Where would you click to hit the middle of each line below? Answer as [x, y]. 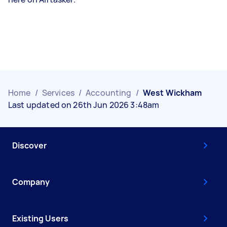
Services [58, 93]
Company [31, 182]
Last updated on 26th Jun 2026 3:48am [84, 105]
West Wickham [172, 93]
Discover [29, 145]
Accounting [109, 93]
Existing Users [40, 218]
